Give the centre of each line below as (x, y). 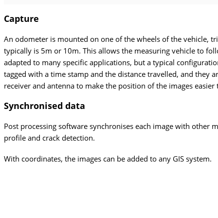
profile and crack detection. (49, 137)
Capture (21, 19)
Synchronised (33, 106)
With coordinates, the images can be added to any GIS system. (108, 159)
